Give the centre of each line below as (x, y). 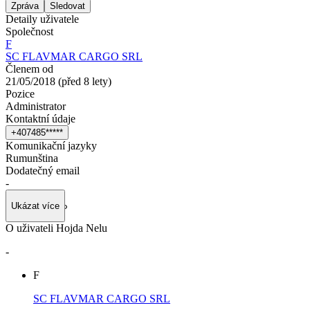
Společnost (29, 31)
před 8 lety (85, 81)
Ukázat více (35, 206)
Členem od (29, 69)
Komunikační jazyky (51, 145)
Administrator (36, 106)
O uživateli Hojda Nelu (56, 228)
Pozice (20, 93)
